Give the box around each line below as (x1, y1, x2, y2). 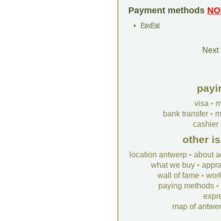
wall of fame (157, 171, 199, 180)
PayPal (141, 22, 160, 29)
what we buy (151, 161, 195, 169)
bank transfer (163, 110, 208, 118)
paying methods (158, 182, 214, 190)
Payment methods (128, 5, 207, 15)
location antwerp (129, 150, 187, 159)
